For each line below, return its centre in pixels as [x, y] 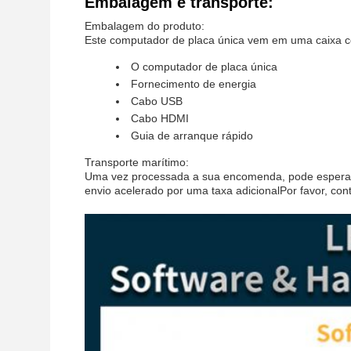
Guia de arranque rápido [192, 136]
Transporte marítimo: [137, 162]
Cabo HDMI [160, 118]
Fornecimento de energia [194, 84]
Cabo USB [157, 101]
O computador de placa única [204, 67]
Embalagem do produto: [145, 26]
